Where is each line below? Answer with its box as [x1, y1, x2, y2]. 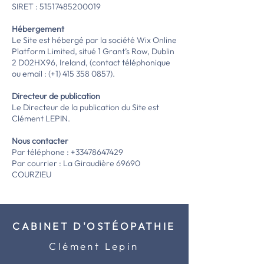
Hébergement [12, 24, 64, 34]
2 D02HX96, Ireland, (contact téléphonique [12, 57, 170, 68]
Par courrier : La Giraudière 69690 [12, 158, 140, 169]
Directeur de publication [12, 91, 102, 101]
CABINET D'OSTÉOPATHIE [12, 220, 176, 232]
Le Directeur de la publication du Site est [12, 102, 159, 113]
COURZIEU [12, 169, 51, 180]
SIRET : [12, 1, 39, 12]
